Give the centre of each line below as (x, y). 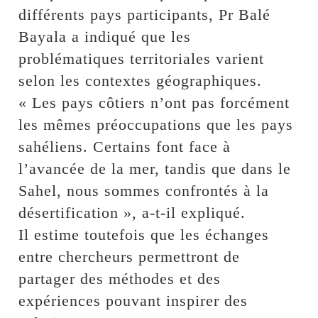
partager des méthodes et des (120, 279)
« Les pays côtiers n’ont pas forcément (154, 103)
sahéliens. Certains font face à (125, 147)
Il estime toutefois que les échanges (144, 235)
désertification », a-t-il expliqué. (132, 213)
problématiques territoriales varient (142, 59)
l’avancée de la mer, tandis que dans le (155, 169)
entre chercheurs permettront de (130, 257)
